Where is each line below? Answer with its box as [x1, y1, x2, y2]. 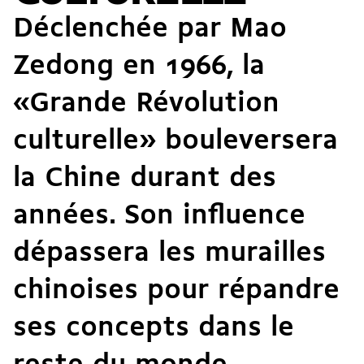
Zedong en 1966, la [13, 52, 265, 82]
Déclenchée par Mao [13, 15, 287, 45]
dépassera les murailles [13, 239, 326, 269]
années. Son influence [13, 201, 305, 232]
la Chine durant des [13, 164, 276, 194]
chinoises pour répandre [13, 276, 340, 306]
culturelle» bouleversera [13, 127, 338, 157]
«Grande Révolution [13, 89, 279, 119]
